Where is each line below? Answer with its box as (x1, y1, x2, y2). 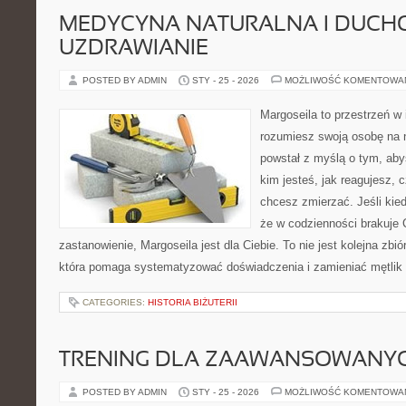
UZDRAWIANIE (59, 39, 208, 59)
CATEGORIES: (82, 297, 148, 307)
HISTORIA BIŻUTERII (148, 297, 237, 307)
